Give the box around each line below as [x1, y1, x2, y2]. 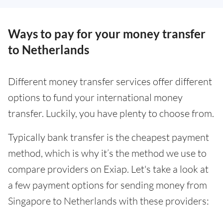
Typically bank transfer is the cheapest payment [8, 130, 209, 143]
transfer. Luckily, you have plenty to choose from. [8, 107, 214, 119]
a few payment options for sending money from [8, 178, 207, 191]
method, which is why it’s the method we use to [8, 146, 207, 159]
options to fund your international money [8, 91, 183, 104]
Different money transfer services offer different [8, 75, 212, 88]
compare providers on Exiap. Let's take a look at [8, 162, 209, 175]
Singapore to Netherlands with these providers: [8, 194, 209, 207]
